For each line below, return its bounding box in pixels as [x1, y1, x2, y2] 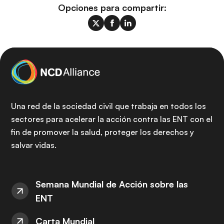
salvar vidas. [11, 140, 56, 150]
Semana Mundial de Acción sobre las [35, 178, 188, 189]
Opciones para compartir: [57, 2, 166, 13]
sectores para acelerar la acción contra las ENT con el [11, 114, 212, 124]
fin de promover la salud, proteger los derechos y [11, 127, 194, 137]
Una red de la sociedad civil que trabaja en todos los [11, 101, 206, 111]
